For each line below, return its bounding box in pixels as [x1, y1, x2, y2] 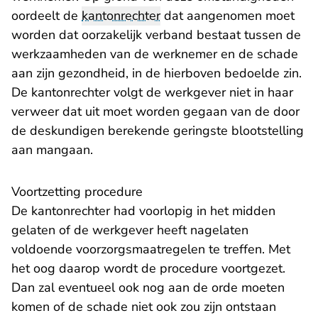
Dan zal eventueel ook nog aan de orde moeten [11, 279, 285, 296]
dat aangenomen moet [160, 7, 295, 24]
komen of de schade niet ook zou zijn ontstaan [11, 298, 276, 315]
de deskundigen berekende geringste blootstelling [11, 122, 304, 139]
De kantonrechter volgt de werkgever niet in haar [11, 84, 293, 101]
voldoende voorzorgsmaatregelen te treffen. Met [11, 241, 290, 258]
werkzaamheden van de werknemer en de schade [11, 45, 298, 62]
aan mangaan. [11, 141, 93, 158]
